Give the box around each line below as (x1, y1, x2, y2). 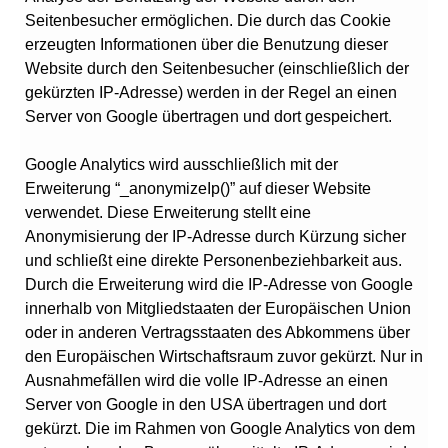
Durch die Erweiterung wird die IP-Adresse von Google (25, 276, 413, 293)
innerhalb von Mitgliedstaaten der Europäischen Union (25, 300, 411, 317)
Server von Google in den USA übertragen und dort (25, 396, 386, 413)
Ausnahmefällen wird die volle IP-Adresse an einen (25, 372, 388, 389)
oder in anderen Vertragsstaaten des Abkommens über (25, 324, 410, 341)
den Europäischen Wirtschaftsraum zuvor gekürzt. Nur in (25, 348, 423, 365)
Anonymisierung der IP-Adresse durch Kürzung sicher (25, 228, 406, 245)
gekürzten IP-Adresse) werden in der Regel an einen (25, 84, 397, 101)
